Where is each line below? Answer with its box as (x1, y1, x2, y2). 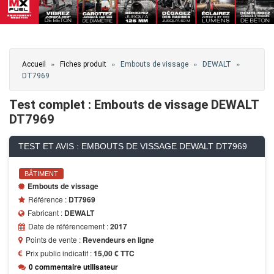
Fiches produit (60, 60, 106, 69)
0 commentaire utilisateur (29, 261, 118, 273)
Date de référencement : (28, 221, 110, 232)
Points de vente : (26, 234, 83, 245)
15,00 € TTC (94, 248, 135, 259)
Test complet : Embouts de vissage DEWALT (9, 97, 259, 113)
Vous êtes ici (9, 42, 94, 59)
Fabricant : (28, 207, 64, 218)
